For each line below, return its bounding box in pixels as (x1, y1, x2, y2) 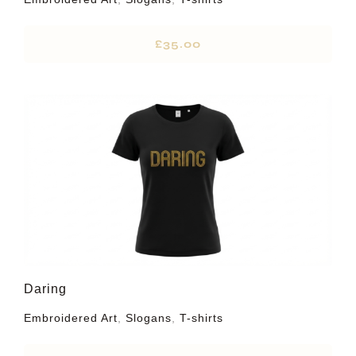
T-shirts (179, 311, 223, 325)
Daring (23, 282, 67, 296)
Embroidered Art (23, 311, 118, 325)
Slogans (125, 311, 172, 325)
